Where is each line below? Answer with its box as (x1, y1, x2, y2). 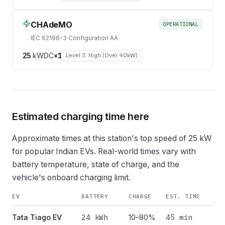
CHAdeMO (31, 19, 72, 30)
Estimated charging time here (12, 110, 149, 123)
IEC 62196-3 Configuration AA (31, 34, 118, 42)
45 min (166, 212, 193, 222)
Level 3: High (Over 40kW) (66, 52, 138, 59)
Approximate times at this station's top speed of (12, 133, 188, 143)
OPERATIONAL (163, 20, 198, 28)
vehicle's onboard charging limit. (12, 172, 131, 182)
